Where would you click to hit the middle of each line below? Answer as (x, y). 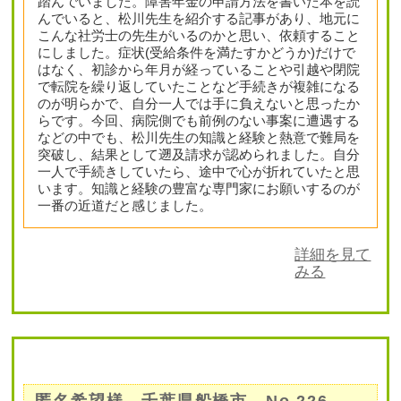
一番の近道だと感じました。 (125, 206)
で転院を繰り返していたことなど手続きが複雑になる (199, 87)
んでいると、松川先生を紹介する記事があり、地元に (199, 19)
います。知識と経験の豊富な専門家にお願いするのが (199, 189)
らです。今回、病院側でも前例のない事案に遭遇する (199, 121)
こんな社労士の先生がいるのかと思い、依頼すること (199, 36)
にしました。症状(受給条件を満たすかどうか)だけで (197, 53)
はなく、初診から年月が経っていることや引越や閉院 (199, 70)
